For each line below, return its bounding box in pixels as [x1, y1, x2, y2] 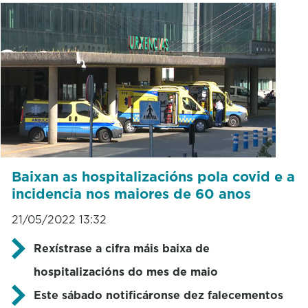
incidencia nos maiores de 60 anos [11, 184, 251, 203]
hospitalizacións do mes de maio [33, 263, 218, 279]
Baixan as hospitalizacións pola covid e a [11, 166, 295, 186]
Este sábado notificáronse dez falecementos [33, 287, 283, 302]
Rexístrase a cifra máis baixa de [33, 240, 210, 256]
